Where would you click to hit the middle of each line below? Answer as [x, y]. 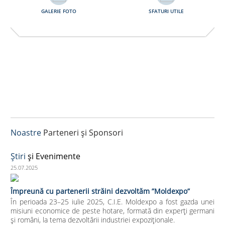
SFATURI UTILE [166, 11]
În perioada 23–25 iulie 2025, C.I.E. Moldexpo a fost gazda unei [113, 201]
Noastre [26, 132]
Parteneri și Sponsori [82, 132]
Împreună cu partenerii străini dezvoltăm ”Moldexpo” [100, 191]
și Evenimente [53, 156]
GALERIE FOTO [59, 11]
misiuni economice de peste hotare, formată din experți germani [113, 210]
